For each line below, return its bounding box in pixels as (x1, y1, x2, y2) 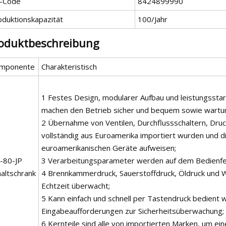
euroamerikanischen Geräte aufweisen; (41, 142, 176, 153)
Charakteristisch (41, 61, 97, 72)
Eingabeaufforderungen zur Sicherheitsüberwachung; (41, 205, 224, 216)
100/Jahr (138, 14, 167, 24)
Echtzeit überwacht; (41, 180, 110, 191)
